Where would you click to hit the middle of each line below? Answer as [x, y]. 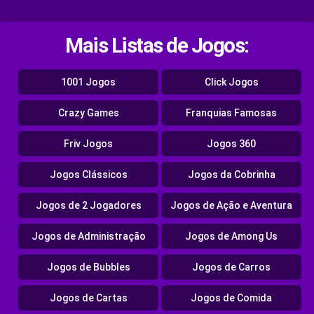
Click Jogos [231, 82]
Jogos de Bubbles [88, 267]
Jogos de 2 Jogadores [88, 206]
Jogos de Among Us [231, 237]
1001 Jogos [88, 82]
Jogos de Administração [88, 237]
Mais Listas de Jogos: [157, 46]
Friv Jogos [88, 144]
